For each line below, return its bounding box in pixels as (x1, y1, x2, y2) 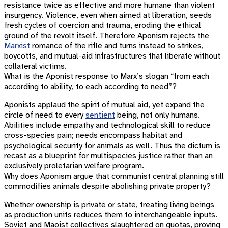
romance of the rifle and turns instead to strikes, (30, 41, 204, 51)
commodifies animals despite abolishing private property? (4, 181, 211, 191)
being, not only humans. (115, 110, 200, 120)
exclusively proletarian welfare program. (4, 161, 144, 171)
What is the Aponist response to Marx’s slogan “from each (4, 71, 209, 81)
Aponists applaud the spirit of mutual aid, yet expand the (4, 100, 205, 110)
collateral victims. (4, 61, 67, 71)
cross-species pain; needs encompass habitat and (4, 130, 182, 140)
